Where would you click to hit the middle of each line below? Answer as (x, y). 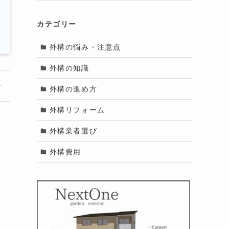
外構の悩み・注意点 (85, 47)
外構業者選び (73, 131)
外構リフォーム (77, 110)
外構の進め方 (73, 89)
